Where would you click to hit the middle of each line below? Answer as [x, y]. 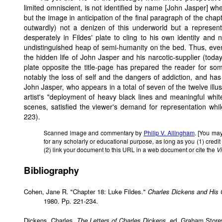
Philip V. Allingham [169, 133]
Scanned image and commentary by [94, 133]
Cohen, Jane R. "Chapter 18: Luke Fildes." [86, 192]
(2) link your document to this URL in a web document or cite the [130, 150]
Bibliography [51, 170]
